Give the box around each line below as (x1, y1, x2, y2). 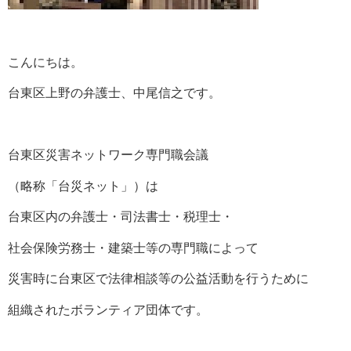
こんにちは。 (8, 55, 83, 69)
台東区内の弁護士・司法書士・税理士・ (8, 210, 233, 224)
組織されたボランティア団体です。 (8, 302, 208, 317)
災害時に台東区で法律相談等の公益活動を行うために (8, 272, 309, 286)
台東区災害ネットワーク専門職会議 (8, 148, 208, 162)
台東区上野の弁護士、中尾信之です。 (8, 86, 221, 100)
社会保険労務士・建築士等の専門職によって (8, 241, 259, 255)
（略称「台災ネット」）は (8, 179, 158, 193)
